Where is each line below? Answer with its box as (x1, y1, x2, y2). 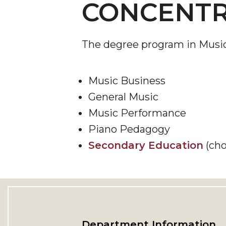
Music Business (88, 75, 165, 87)
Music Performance (88, 107, 186, 119)
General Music (88, 91, 158, 103)
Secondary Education (88, 139, 203, 151)
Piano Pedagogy (88, 123, 170, 135)
